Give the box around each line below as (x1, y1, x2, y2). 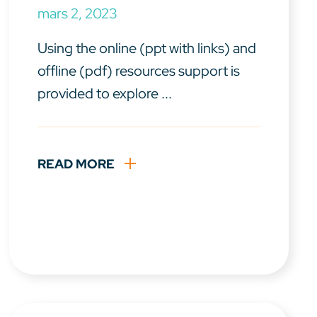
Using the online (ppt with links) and (38, 39, 257, 58)
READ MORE (38, 156, 115, 173)
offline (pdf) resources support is (38, 62, 241, 81)
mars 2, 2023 (38, 4, 118, 23)
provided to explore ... (38, 84, 173, 103)
